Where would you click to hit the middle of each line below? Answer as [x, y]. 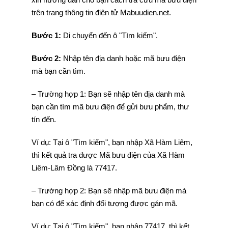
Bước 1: [46, 35]
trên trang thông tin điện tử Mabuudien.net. [101, 12]
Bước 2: [47, 58]
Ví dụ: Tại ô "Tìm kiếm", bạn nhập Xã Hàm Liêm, [112, 142]
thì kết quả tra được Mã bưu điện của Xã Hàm [108, 155]
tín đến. [44, 119]
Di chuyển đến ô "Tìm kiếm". [109, 35]
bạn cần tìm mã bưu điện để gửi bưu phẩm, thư [110, 107]
